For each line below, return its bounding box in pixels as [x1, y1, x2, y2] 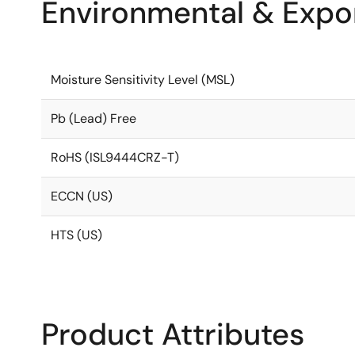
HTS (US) [51, 227, 102, 243]
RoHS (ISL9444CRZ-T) [51, 149, 179, 166]
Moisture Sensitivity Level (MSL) [51, 71, 235, 88]
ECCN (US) [51, 188, 113, 204]
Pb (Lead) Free [51, 110, 136, 127]
